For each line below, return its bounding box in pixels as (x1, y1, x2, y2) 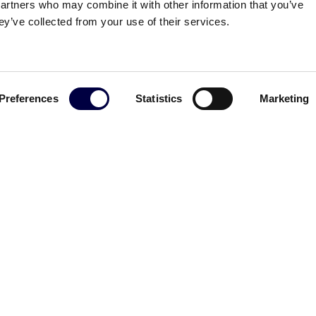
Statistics (135, 92, 183, 104)
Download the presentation (66, 67, 225, 80)
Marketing (259, 92, 310, 104)
